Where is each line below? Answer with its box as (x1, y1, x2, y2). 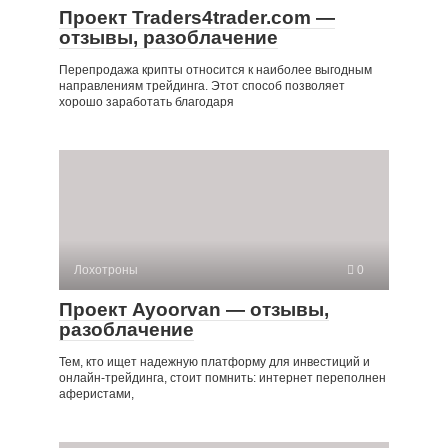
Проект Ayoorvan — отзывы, (59, 298, 329, 320)
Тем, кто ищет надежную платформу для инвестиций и (59, 354, 370, 369)
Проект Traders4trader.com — (59, 6, 335, 28)
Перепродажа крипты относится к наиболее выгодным (59, 62, 372, 77)
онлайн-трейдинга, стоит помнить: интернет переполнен (59, 370, 386, 385)
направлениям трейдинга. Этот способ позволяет (59, 78, 345, 93)
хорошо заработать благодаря (59, 94, 234, 109)
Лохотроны (74, 262, 138, 277)
